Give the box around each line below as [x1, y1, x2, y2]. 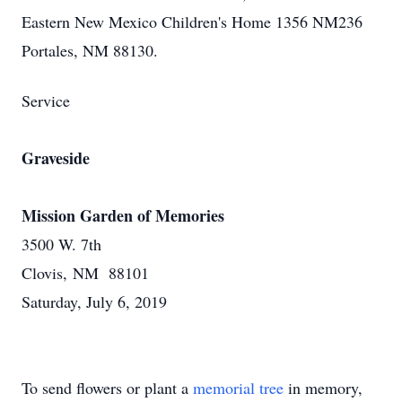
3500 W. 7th [22, 233, 101, 255]
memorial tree [193, 377, 284, 398]
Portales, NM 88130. [22, 39, 158, 61]
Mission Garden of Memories [22, 204, 224, 227]
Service [22, 90, 70, 111]
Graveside [22, 146, 90, 170]
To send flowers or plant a [22, 377, 193, 398]
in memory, [284, 377, 363, 398]
